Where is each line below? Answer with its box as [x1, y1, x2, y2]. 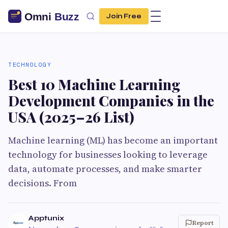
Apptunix [28, 214, 64, 222]
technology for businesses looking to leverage [8, 148, 208, 161]
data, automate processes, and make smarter [8, 162, 202, 175]
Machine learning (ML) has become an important [8, 134, 218, 147]
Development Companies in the [8, 91, 214, 110]
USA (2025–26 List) [8, 107, 134, 126]
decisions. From [8, 177, 77, 189]
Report [192, 219, 213, 227]
